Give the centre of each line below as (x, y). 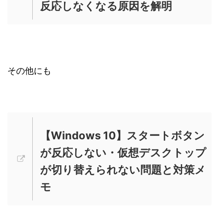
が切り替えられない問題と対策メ (123, 169)
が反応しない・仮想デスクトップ (123, 152)
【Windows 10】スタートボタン (122, 135)
